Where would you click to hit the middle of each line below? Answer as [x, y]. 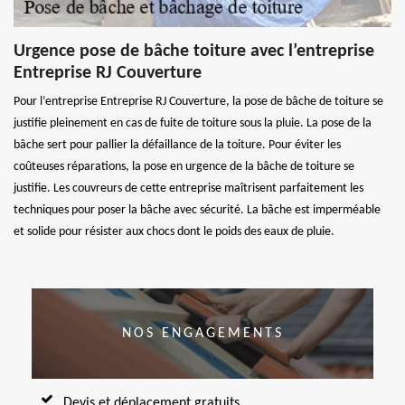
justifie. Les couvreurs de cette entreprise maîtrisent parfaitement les [188, 189]
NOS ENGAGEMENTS [202, 333]
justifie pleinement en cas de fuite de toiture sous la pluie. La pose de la [193, 124]
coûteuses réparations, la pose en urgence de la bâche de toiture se [184, 167]
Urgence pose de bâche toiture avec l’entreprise [194, 52]
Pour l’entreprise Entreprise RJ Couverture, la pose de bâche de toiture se [198, 102]
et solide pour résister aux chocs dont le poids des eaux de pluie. [174, 232]
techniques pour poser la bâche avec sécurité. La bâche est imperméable [197, 211]
